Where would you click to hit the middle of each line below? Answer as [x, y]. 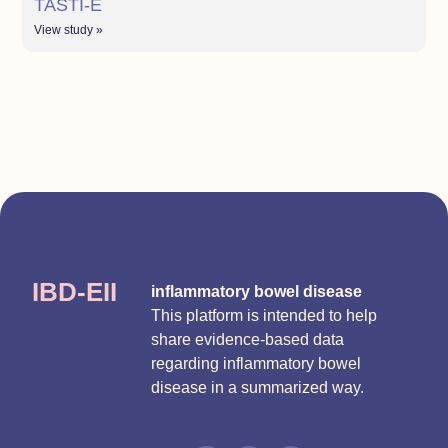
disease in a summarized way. [258, 388]
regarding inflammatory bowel [256, 364]
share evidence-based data [248, 340]
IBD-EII [74, 292]
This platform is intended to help [264, 316]
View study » [69, 29]
